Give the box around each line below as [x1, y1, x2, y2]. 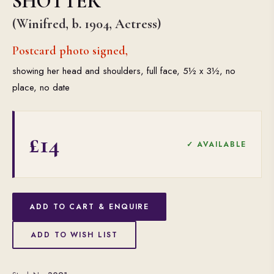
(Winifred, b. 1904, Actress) [12, 16, 161, 32]
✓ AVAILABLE [186, 139, 246, 150]
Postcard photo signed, [12, 43, 128, 58]
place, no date [12, 81, 70, 94]
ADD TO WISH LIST [31, 229, 118, 240]
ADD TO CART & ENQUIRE [29, 201, 150, 212]
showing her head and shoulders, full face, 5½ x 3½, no [12, 64, 235, 78]
